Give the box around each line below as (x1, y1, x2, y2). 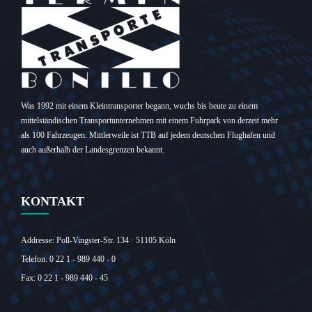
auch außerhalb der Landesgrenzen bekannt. (21, 145, 164, 155)
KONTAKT (21, 194, 84, 208)
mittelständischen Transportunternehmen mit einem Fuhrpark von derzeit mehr (21, 116, 278, 125)
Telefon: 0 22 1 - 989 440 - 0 (21, 254, 116, 264)
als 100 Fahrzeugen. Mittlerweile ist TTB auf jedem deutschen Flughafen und (21, 130, 275, 140)
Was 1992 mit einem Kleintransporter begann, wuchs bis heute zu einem (21, 101, 258, 111)
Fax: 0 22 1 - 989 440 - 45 (21, 273, 108, 283)
